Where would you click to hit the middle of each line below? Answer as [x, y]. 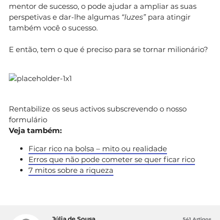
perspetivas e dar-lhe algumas [65, 17]
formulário [28, 119]
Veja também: [35, 130]
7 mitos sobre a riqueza [71, 170]
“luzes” [135, 17]
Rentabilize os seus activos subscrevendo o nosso [98, 109]
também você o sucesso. [53, 27]
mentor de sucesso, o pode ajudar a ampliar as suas [103, 6]
